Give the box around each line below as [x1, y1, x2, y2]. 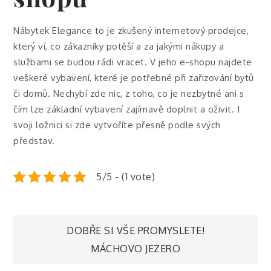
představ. [13, 135, 55, 146]
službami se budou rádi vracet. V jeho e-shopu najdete [13, 56, 252, 68]
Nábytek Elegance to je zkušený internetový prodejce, [13, 25, 249, 36]
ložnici [36, 119, 63, 131]
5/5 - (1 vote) [96, 171, 155, 183]
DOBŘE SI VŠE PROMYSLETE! [67, 224, 204, 237]
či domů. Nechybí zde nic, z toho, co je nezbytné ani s [13, 88, 244, 99]
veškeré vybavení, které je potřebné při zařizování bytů [13, 72, 254, 83]
